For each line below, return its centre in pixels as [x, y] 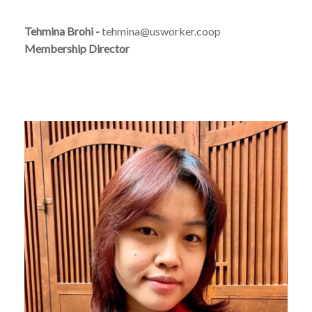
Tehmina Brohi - [63, 31]
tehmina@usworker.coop [161, 31]
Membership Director [77, 48]
